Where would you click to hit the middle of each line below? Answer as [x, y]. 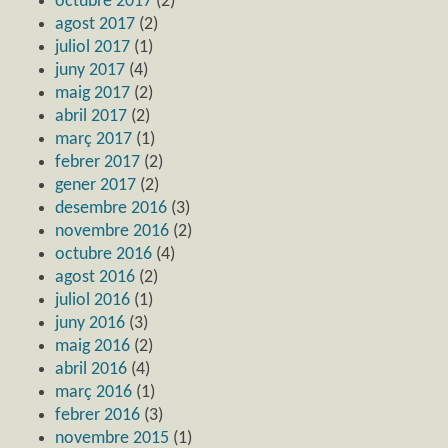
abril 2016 [91, 370]
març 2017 [93, 140]
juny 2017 [90, 71]
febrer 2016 [97, 416]
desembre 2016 [111, 209]
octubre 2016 [103, 255]
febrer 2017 [97, 163]
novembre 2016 [112, 232]
